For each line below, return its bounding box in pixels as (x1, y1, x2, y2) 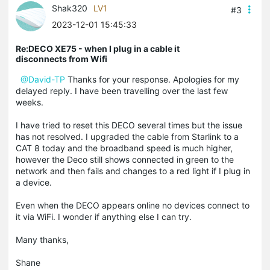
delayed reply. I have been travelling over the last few (16, 85, 228, 96)
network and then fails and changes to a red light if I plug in (16, 165, 250, 176)
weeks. (16, 96, 46, 107)
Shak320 (52, 2, 87, 13)
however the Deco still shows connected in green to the (16, 154, 234, 165)
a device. (16, 177, 54, 187)
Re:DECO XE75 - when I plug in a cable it (16, 43, 180, 54)
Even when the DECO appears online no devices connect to (16, 199, 250, 210)
